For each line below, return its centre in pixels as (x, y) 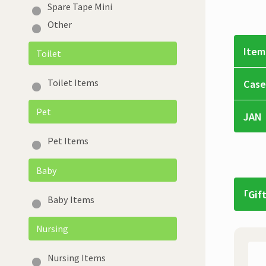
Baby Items (71, 199)
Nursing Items (76, 258)
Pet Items (68, 141)
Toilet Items (73, 83)
